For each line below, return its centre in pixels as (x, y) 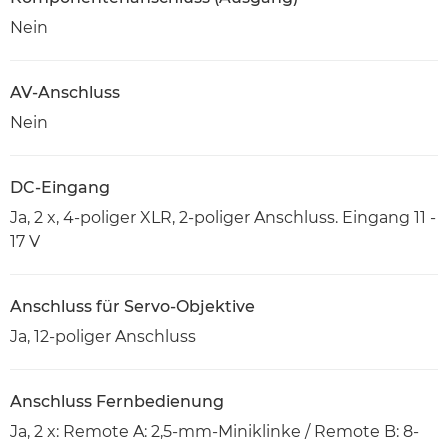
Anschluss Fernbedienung (117, 402)
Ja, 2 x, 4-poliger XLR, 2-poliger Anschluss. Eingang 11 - (223, 218)
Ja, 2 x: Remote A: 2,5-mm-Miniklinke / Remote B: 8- (214, 432)
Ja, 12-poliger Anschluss (103, 337)
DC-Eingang (60, 188)
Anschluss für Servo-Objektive (132, 307)
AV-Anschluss (65, 93)
